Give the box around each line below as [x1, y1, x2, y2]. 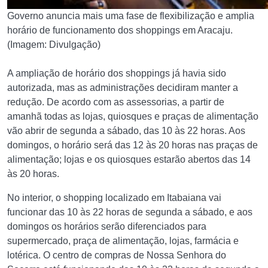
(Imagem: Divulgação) [7, 39, 100, 50]
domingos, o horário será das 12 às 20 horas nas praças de [7, 140, 258, 150]
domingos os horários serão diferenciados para [7, 221, 206, 232]
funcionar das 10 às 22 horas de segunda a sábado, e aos [7, 207, 252, 217]
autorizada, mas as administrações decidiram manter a [7, 83, 238, 93]
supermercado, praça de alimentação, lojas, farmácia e [7, 236, 239, 246]
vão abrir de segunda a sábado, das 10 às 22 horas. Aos [7, 126, 245, 136]
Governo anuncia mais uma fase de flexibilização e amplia [7, 11, 254, 21]
